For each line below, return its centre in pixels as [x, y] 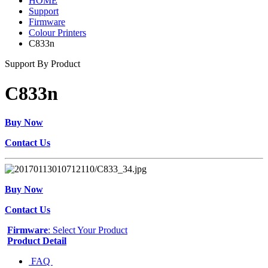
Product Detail [37, 240]
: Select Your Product [88, 230]
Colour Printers [57, 33]
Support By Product [42, 64]
